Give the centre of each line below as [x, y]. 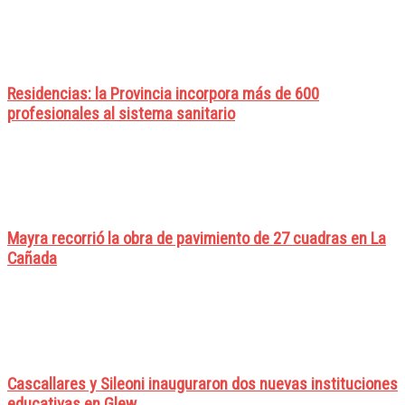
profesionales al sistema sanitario [121, 113]
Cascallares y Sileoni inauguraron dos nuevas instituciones [202, 384]
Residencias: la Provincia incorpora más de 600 [163, 94]
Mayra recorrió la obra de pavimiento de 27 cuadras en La [197, 239]
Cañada [32, 259]
